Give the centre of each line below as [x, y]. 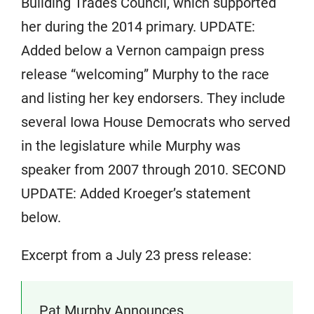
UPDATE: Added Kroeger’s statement [136, 193]
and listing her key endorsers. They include [153, 98]
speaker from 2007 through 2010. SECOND [153, 170]
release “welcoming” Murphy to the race [145, 74]
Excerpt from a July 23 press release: [136, 255]
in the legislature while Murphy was [131, 146]
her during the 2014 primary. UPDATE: [138, 27]
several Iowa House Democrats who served [156, 122]
